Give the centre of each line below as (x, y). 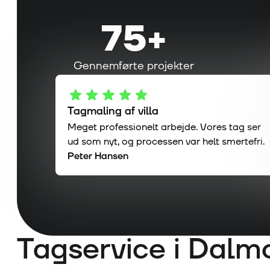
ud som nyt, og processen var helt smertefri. (166, 142)
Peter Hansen (98, 156)
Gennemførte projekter (134, 66)
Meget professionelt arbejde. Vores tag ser (164, 127)
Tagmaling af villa (113, 111)
